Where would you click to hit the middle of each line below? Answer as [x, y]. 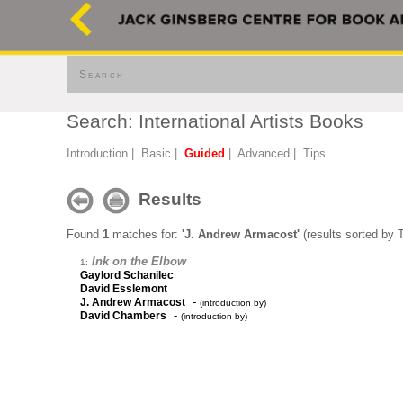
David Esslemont [124, 289]
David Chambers [123, 316]
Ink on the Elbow [139, 261]
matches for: [145, 234]
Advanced [264, 153]
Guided [205, 153]
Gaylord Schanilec [127, 275]
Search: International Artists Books [215, 121]
